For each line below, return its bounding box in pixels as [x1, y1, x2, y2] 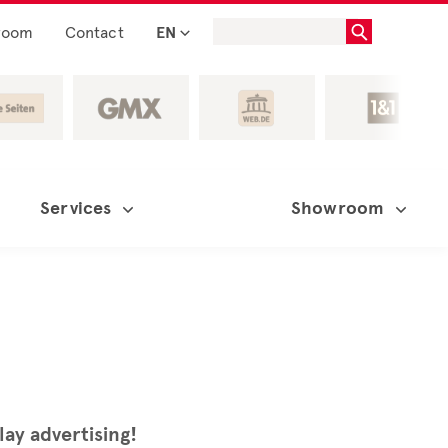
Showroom [291, 197, 384, 219]
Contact [64, 23, 124, 42]
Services [40, 197, 112, 219]
